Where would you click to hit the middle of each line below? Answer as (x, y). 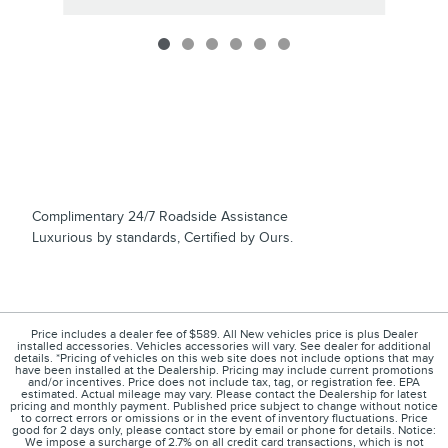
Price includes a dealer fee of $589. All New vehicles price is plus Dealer (224, 335)
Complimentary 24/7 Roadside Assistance (160, 217)
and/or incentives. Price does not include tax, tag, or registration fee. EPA (224, 383)
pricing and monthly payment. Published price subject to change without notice (224, 407)
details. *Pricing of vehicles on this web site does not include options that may (224, 359)
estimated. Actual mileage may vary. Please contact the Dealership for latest (224, 395)
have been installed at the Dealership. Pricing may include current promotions (224, 371)
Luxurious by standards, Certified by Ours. (162, 238)
